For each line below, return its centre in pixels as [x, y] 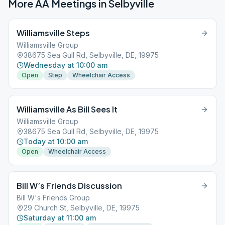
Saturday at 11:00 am [60, 218]
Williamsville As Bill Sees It [67, 109]
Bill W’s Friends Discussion [69, 186]
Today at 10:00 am [56, 141]
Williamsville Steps [53, 33]
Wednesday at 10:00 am [66, 65]
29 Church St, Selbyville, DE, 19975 [82, 208]
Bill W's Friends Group [53, 198]
